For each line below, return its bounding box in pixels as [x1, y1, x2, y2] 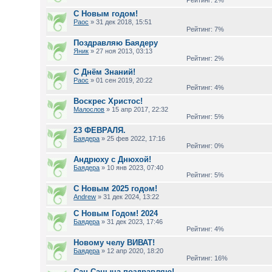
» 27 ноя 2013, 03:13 [89, 47, 153, 55]
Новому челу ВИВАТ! [73, 238, 155, 247]
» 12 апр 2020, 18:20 [100, 247, 164, 254]
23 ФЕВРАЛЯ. [73, 126, 126, 135]
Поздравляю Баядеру [73, 38, 158, 47]
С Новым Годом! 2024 [73, 209, 158, 218]
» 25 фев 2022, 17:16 [100, 135, 166, 142]
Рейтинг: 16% [183, 254, 228, 262]
